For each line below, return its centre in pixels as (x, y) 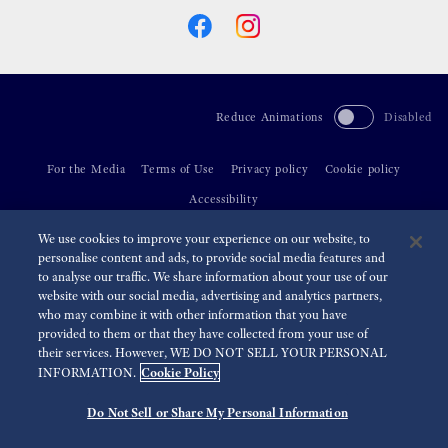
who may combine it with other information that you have (193, 315)
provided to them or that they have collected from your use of (203, 334)
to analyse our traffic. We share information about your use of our (213, 277)
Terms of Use (178, 168)
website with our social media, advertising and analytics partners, (210, 296)
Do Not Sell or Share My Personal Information (217, 412)
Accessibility (224, 198)
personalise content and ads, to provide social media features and (212, 258)
